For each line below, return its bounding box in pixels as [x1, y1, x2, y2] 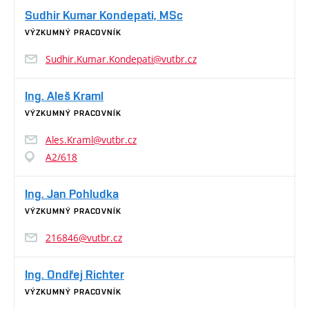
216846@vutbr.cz [46, 231, 122, 245]
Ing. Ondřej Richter [25, 267, 124, 282]
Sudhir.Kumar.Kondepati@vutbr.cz [46, 52, 197, 66]
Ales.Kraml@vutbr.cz [46, 133, 137, 147]
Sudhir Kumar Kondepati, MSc [25, 8, 183, 23]
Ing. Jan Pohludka [25, 186, 119, 201]
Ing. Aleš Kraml [25, 88, 103, 103]
